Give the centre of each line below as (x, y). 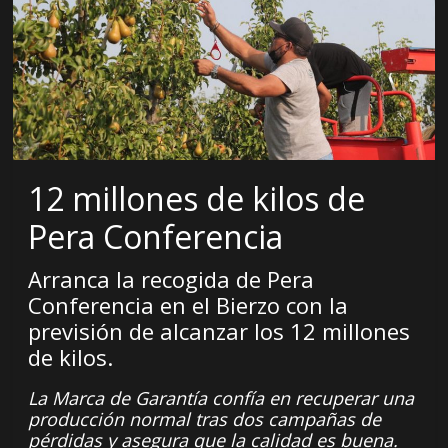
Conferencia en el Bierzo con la (188, 305)
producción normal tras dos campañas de (205, 419)
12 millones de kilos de (197, 199)
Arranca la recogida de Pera (171, 279)
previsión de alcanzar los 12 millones (219, 331)
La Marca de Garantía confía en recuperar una (221, 398)
